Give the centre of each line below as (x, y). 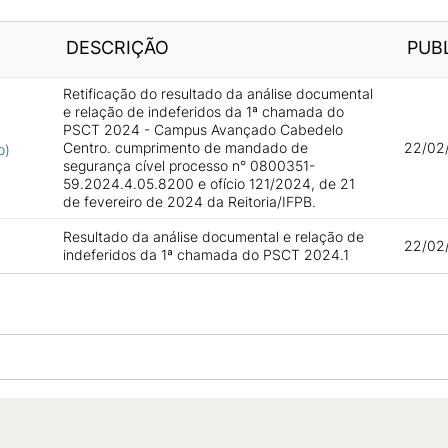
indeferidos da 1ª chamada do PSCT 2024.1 (205, 254)
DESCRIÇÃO (117, 47)
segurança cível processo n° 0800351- (188, 165)
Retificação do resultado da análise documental (217, 93)
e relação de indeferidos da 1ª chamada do (203, 111)
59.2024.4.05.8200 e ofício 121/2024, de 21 (208, 183)
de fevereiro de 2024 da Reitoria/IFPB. (189, 201)
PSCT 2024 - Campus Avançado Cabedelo (202, 129)
